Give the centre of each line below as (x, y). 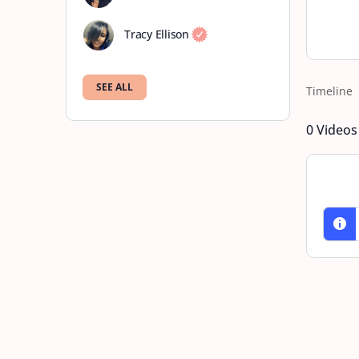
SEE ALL (115, 87)
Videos (335, 130)
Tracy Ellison (157, 34)
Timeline (329, 91)
